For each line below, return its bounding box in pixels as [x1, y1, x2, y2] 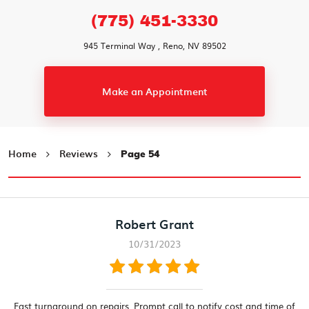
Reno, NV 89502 [162, 39, 226, 52]
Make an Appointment [101, 84, 208, 99]
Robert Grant [115, 215, 194, 234]
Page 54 [121, 150, 159, 160]
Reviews [59, 146, 98, 161]
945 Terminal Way [83, 39, 155, 52]
